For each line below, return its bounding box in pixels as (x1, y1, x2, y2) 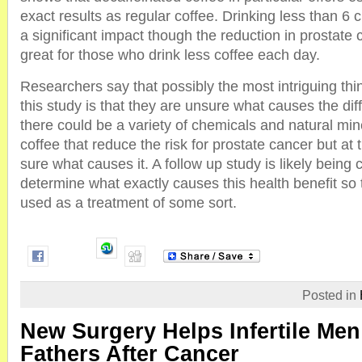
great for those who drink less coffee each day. (20, 47, 320, 63)
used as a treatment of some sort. (20, 195, 237, 211)
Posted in (302, 288, 360, 302)
